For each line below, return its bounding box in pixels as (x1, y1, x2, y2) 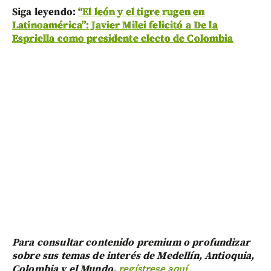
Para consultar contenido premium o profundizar (12, 235, 250, 249)
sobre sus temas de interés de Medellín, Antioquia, (12, 249, 255, 263)
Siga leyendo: (12, 5, 79, 19)
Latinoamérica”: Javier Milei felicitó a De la (12, 18, 218, 32)
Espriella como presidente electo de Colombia (12, 31, 233, 45)
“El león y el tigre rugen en (78, 5, 205, 19)
